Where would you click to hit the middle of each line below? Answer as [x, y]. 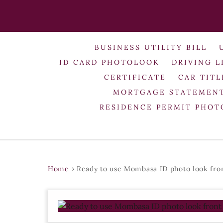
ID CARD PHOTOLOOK [110, 62]
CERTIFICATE [135, 77]
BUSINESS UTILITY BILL [151, 47]
